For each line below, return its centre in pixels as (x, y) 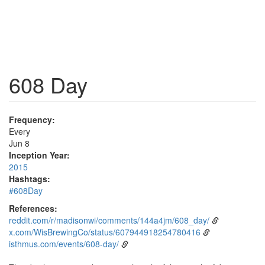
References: (33, 208)
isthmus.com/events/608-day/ (64, 244)
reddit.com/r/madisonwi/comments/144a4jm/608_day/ (109, 220)
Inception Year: (39, 155)
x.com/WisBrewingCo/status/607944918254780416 (105, 232)
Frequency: (32, 119)
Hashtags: (30, 179)
